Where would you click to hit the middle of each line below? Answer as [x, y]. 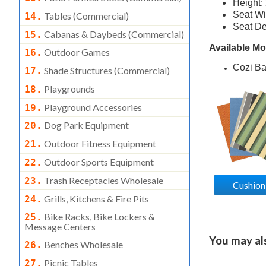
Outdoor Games [76, 52]
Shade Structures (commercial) [106, 71]
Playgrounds [69, 88]
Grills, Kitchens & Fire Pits [96, 198]
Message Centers [60, 227]
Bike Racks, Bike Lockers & [99, 217]
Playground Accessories [92, 107]
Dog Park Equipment [85, 125]
